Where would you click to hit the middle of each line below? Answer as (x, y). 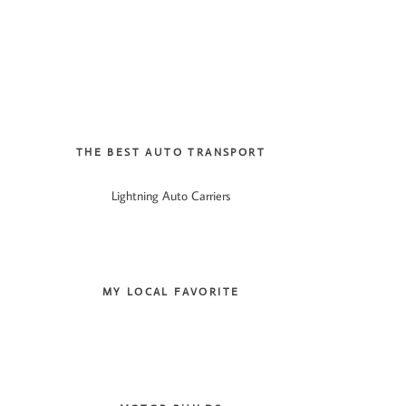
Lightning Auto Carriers (171, 195)
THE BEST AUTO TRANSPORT (171, 152)
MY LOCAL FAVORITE (171, 292)
